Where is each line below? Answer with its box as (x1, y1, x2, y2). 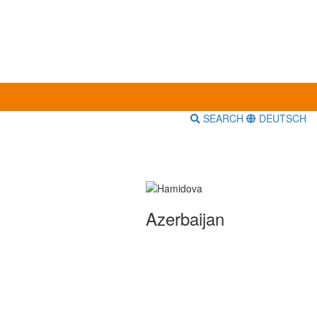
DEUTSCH (256, 111, 306, 126)
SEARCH (200, 111, 246, 126)
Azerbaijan (146, 205, 224, 231)
